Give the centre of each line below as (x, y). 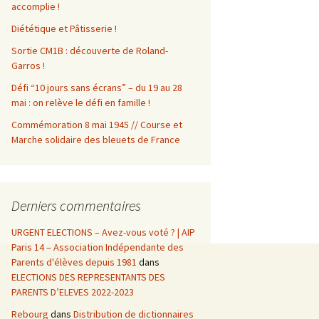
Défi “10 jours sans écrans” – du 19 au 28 (97, 88)
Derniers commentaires (76, 205)
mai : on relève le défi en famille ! (81, 103)
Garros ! (28, 66)
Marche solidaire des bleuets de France (96, 140)
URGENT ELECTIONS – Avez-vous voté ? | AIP (103, 232)
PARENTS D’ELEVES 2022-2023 (73, 292)
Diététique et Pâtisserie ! (64, 28)
